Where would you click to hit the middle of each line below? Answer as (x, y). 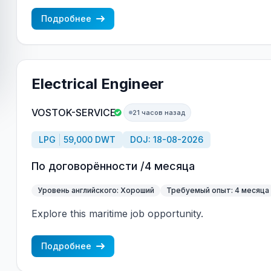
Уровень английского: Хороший (96, 190)
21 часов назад (159, 113)
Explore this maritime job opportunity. (117, 214)
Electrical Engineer (97, 84)
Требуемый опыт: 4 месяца (217, 190)
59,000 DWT (89, 139)
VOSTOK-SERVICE (73, 113)
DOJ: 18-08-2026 (166, 139)
